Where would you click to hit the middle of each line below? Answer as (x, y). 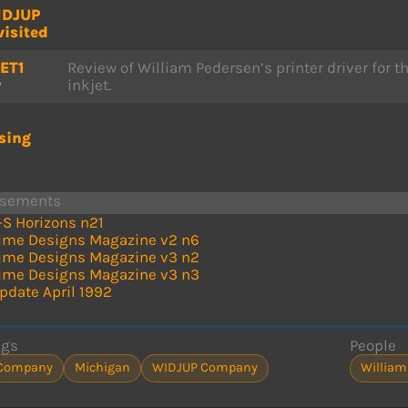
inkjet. (89, 85)
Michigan (103, 368)
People (372, 345)
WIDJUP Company (204, 368)
